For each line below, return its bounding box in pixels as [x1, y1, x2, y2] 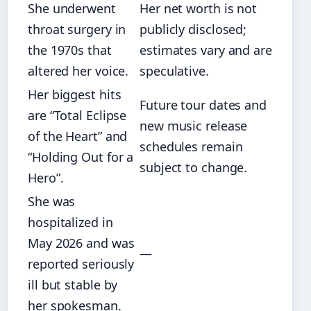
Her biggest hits [28, 85, 121, 103]
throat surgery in [28, 20, 126, 37]
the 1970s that [28, 41, 112, 58]
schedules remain [140, 137, 243, 155]
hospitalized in [28, 213, 113, 230]
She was [28, 192, 76, 210]
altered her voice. [28, 62, 129, 79]
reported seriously [28, 255, 135, 272]
